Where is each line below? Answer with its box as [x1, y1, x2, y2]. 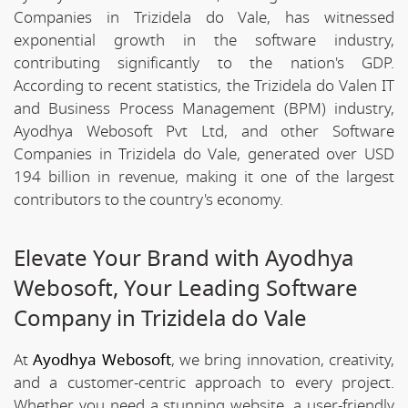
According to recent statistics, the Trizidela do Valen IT [14, 74, 394, 97]
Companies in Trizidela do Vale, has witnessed [14, 5, 394, 29]
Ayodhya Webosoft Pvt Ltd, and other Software [14, 119, 394, 143]
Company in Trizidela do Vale [14, 301, 307, 335]
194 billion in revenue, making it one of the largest [14, 165, 394, 189]
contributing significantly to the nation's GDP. [14, 51, 394, 75]
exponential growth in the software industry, [14, 28, 394, 52]
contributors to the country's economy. [14, 188, 283, 211]
